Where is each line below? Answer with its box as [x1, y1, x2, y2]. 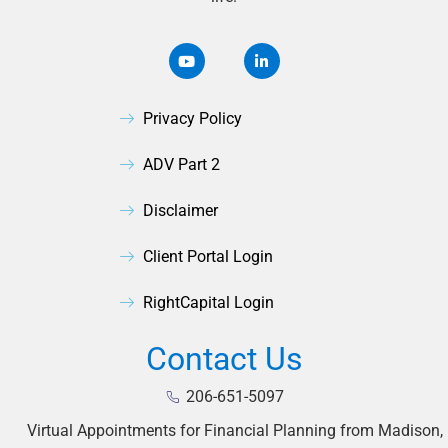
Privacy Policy [142, 109, 242, 129]
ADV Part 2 [142, 155, 220, 175]
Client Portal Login [142, 247, 273, 267]
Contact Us [145, 340, 303, 379]
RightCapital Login [142, 293, 274, 313]
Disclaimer [142, 201, 218, 221]
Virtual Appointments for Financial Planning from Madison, [27, 421, 444, 441]
